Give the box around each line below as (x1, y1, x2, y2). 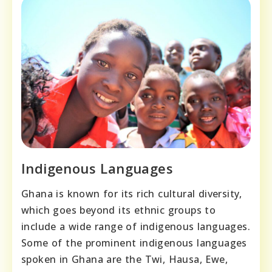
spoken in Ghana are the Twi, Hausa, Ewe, (21, 253, 228, 267)
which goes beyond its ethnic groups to (21, 203, 216, 217)
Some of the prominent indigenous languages (21, 236, 247, 250)
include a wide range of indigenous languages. (21, 220, 250, 234)
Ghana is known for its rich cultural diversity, (21, 187, 242, 201)
